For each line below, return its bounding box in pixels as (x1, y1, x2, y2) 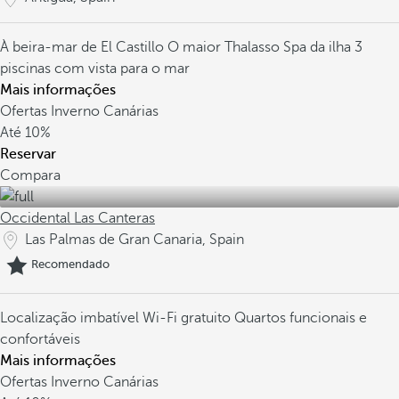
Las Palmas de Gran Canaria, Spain (25, 232, 244, 248)
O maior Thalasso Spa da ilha (167, 39, 354, 55)
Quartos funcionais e (234, 310, 367, 326)
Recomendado (31, 257, 110, 272)
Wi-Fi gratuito (142, 310, 234, 326)
